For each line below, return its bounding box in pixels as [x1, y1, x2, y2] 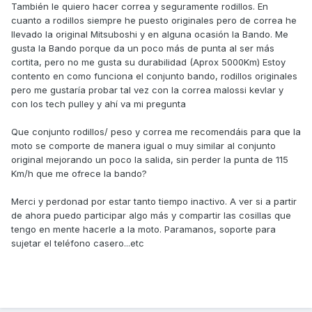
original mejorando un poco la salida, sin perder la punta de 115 [11, 154, 288, 166]
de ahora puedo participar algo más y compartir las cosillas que [11, 210, 291, 221]
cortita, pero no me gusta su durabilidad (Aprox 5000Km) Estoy [11, 56, 286, 68]
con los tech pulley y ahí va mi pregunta [11, 98, 186, 110]
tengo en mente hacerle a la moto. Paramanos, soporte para [11, 224, 276, 235]
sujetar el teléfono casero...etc [11, 237, 144, 249]
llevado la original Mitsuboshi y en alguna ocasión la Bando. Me [11, 29, 288, 40]
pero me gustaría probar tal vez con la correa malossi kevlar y [11, 84, 283, 96]
